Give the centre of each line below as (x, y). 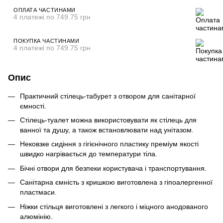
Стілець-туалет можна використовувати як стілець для (108, 120)
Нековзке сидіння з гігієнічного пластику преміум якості (109, 144)
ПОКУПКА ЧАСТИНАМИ (47, 41)
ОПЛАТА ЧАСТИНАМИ (45, 10)
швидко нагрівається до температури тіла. (89, 154)
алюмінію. (36, 216)
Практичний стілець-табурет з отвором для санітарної (108, 96)
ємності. (33, 106)
